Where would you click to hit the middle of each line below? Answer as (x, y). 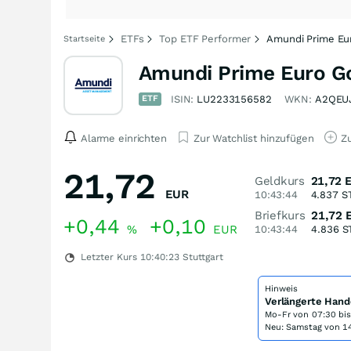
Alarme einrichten (124, 138)
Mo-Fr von (288, 315)
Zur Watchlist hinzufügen (253, 138)
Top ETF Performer (205, 39)
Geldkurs (280, 181)
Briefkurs (280, 215)
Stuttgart (201, 257)
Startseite (84, 39)
